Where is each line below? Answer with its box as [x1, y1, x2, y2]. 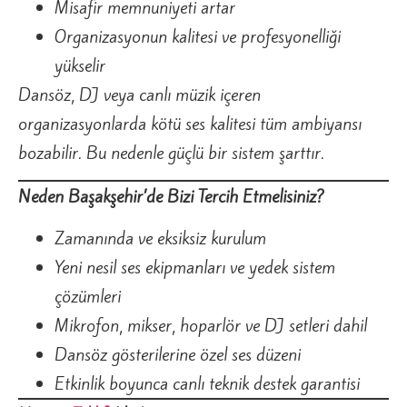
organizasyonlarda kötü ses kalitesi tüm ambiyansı [18, 111, 362, 135]
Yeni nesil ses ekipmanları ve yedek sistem [55, 255, 335, 280]
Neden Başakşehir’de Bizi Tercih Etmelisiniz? [18, 184, 324, 208]
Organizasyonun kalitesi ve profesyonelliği [55, 24, 341, 48]
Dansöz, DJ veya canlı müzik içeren [18, 82, 261, 106]
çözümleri [55, 284, 121, 309]
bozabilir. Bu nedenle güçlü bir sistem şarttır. [18, 140, 324, 164]
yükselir [55, 53, 105, 77]
